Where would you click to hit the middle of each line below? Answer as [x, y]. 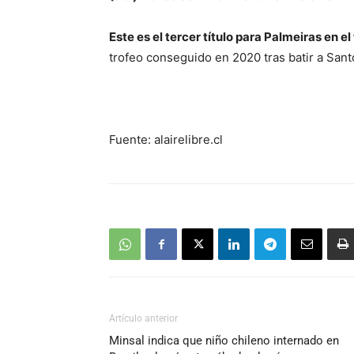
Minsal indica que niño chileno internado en [224, 341]
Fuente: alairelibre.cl [166, 140]
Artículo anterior [143, 319]
